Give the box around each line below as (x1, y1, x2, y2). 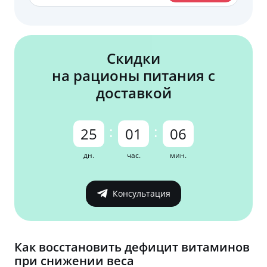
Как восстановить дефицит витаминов (14, 238, 250, 255)
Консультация (112, 188, 170, 200)
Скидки (107, 48, 160, 68)
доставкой (95, 82, 172, 103)
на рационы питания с (52, 65, 215, 85)
